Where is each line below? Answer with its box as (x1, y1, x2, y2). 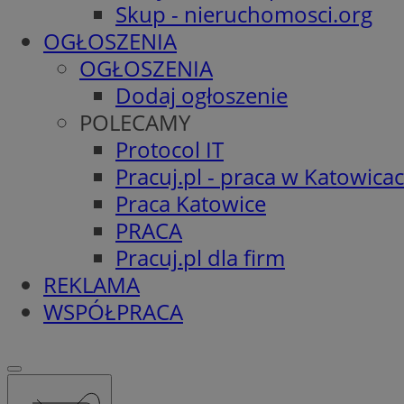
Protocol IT (115, 133, 224, 164)
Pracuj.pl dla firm (115, 242, 285, 272)
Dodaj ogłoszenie (115, 79, 288, 110)
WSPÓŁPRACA (43, 296, 183, 326)
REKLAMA (43, 269, 140, 299)
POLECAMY (79, 106, 190, 137)
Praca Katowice (115, 188, 266, 218)
